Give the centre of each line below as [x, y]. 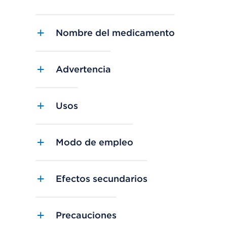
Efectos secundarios [102, 179]
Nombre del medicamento [115, 33]
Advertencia [83, 69]
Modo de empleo [94, 142]
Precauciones [86, 215]
